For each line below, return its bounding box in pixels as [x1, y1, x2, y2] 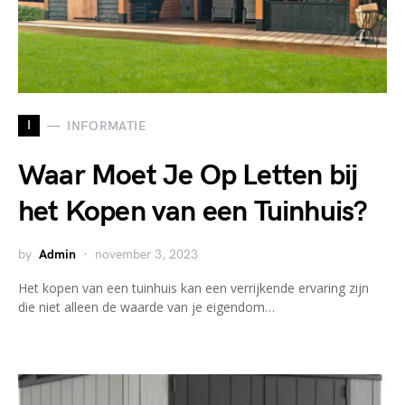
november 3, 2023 [95, 247, 198, 262]
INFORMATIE [67, 118, 146, 134]
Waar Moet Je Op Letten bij [18, 158, 358, 193]
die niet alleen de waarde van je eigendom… [18, 298, 275, 316]
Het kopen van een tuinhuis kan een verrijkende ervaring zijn [18, 279, 369, 297]
